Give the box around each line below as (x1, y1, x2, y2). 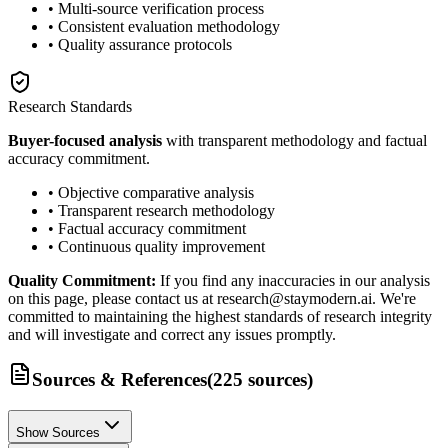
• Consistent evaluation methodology (48, 17, 280, 35)
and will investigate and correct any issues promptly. (8, 325, 336, 343)
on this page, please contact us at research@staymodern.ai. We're (8, 289, 416, 307)
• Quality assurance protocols (48, 35, 232, 53)
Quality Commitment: (8, 271, 156, 289)
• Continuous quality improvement (48, 237, 265, 255)
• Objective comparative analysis (48, 183, 254, 201)
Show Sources (16, 425, 100, 441)
